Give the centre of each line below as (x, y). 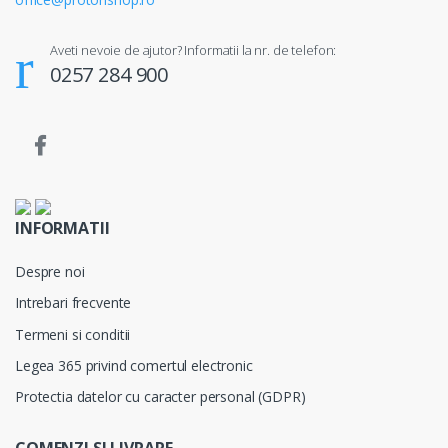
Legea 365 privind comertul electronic (134, 365)
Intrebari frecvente (73, 303)
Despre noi (50, 272)
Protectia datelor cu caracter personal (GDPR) (160, 397)
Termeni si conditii (73, 334)
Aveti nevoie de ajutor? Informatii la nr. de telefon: (193, 50)
